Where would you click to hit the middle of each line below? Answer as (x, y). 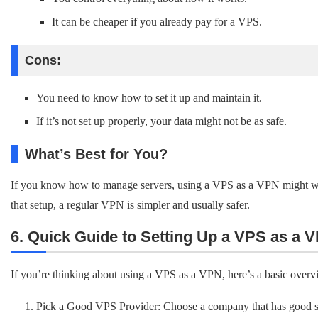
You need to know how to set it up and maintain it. (149, 98)
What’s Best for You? (96, 154)
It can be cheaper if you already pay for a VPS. (157, 22)
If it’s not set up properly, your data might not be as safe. (161, 121)
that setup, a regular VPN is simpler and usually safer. (130, 205)
